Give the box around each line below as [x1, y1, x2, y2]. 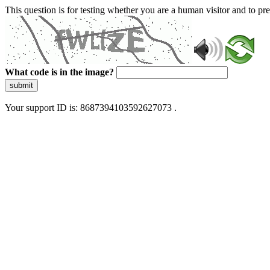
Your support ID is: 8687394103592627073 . [5, 102, 177, 113]
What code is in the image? [5, 67, 114, 77]
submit [10, 81, 33, 90]
